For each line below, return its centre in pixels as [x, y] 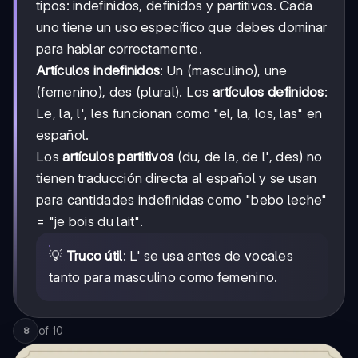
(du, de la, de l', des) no [248, 157]
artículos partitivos [118, 157]
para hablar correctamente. [119, 49]
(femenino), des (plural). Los [125, 92]
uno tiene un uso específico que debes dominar [182, 28]
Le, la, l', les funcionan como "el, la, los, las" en [179, 114]
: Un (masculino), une [224, 71]
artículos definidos [268, 92]
